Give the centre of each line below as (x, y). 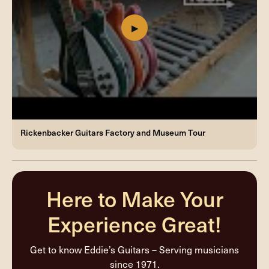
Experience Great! (134, 224)
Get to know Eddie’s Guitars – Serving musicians (134, 249)
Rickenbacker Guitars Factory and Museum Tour (113, 132)
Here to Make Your (134, 199)
